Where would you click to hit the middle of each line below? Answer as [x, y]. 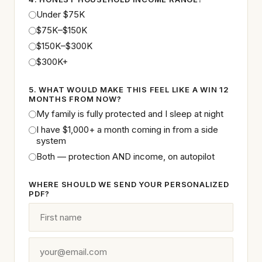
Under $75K [61, 14]
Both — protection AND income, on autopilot [125, 156]
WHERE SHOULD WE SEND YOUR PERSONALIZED [129, 184]
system [51, 141]
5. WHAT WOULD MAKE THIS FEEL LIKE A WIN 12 [129, 89]
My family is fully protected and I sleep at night [130, 114]
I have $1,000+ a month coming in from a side [127, 130]
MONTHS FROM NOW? [75, 99]
